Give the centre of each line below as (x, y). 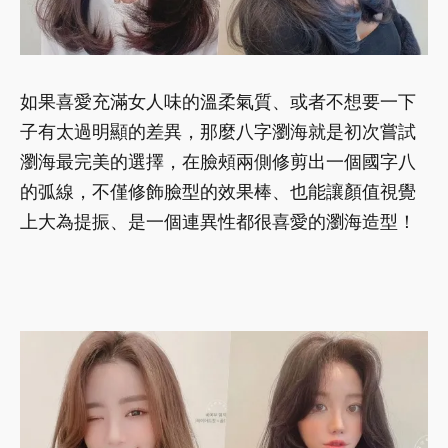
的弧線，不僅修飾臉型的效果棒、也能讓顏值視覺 (218, 192)
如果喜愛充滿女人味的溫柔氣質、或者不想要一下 (218, 102)
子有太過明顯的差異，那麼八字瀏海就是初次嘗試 (218, 132)
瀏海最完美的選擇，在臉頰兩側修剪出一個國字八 (218, 162)
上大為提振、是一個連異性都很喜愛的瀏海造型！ (218, 222)
